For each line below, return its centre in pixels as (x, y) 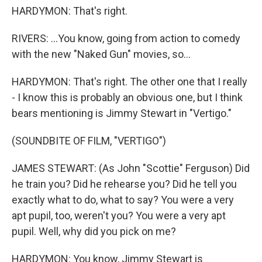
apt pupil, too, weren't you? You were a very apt (119, 215)
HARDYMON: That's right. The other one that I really (130, 81)
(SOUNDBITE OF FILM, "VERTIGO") (89, 140)
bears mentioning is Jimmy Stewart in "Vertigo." (122, 113)
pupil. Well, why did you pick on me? (94, 231)
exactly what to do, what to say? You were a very (123, 199)
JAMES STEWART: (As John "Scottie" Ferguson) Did (131, 168)
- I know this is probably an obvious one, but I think (127, 97)
